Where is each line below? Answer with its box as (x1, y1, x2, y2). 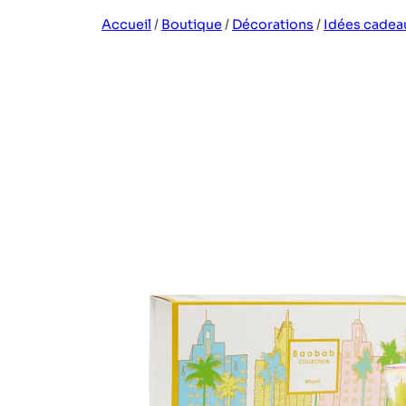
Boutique (161, 16, 222, 34)
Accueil (101, 16, 151, 34)
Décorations (232, 16, 314, 34)
